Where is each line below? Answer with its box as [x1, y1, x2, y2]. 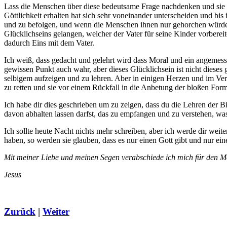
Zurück [4, 206, 35, 217]
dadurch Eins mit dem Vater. [4, 39, 94, 48]
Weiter [43, 206, 69, 217]
